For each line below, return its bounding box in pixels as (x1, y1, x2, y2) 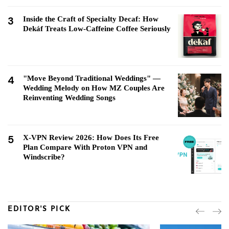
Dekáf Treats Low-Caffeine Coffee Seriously (23, 24, 171, 33)
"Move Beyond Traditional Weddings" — (23, 74, 161, 82)
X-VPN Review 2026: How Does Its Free (23, 133, 159, 142)
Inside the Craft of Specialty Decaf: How (23, 14, 158, 23)
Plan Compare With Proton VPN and (23, 143, 147, 151)
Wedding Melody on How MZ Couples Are (23, 83, 165, 92)
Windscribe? (23, 152, 65, 161)
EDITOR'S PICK (8, 205, 71, 213)
